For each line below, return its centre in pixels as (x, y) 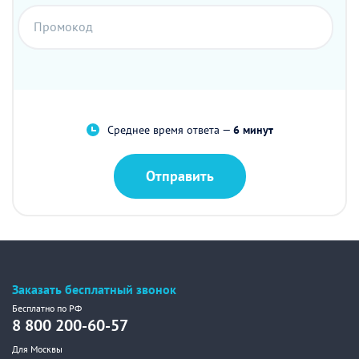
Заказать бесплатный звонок (94, 289)
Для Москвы (37, 349)
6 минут (253, 130)
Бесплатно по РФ (47, 308)
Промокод (63, 26)
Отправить (179, 176)
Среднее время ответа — (170, 130)
